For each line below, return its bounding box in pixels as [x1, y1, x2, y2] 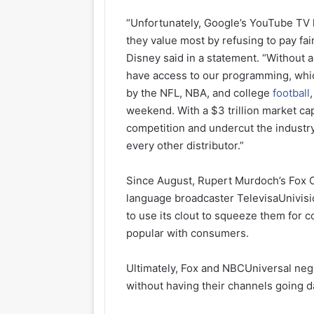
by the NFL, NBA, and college [126, 86, 273, 100]
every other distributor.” [126, 138, 245, 152]
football [273, 86, 310, 100]
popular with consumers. [126, 226, 250, 240]
